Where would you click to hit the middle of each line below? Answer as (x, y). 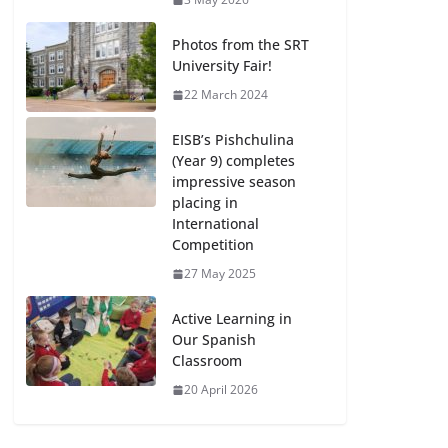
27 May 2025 (220, 273)
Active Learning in (232, 318)
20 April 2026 (221, 389)
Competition (213, 244)
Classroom (207, 360)
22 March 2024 (226, 94)
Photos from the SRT (241, 44)
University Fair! (222, 65)
